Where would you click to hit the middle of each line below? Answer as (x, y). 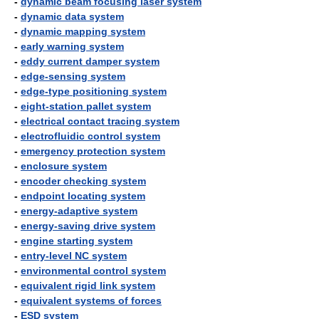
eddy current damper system (90, 61)
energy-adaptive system (79, 211)
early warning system (72, 46)
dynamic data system (72, 16)
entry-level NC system (74, 256)
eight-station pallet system (86, 106)
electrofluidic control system (90, 136)
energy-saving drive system (88, 226)
